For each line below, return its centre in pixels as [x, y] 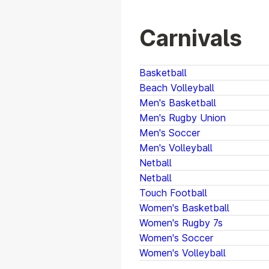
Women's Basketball [184, 208]
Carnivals [191, 38]
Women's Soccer [176, 238]
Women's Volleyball [183, 253]
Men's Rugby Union [183, 118]
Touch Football [173, 193]
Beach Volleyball [177, 88]
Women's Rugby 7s [181, 223]
